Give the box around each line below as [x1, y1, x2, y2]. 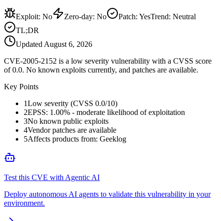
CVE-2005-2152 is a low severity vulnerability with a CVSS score [4, 56, 212, 65]
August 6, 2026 [44, 39, 92, 48]
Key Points [4, 82, 38, 91]
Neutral [173, 12, 196, 21]
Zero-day [64, 12, 93, 21]
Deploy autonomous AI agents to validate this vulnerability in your [4, 189, 211, 198]
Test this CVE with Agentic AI [4, 173, 100, 182]
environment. [4, 198, 45, 207]
